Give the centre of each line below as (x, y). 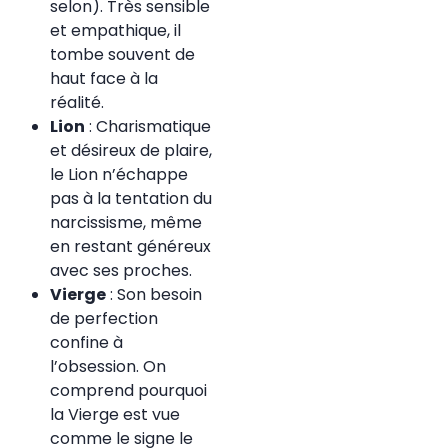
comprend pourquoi (128, 391)
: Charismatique (148, 127)
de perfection (104, 319)
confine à (86, 343)
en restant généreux (130, 247)
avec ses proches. (121, 271)
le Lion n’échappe (119, 175)
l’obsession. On (108, 367)
